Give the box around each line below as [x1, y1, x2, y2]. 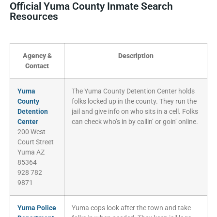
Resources [10, 11, 58, 23]
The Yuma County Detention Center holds [72, 87, 195, 96]
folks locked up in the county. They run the [72, 97, 197, 106]
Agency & [22, 52, 52, 61]
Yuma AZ [17, 148, 45, 157]
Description [118, 52, 154, 61]
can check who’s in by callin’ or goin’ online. [72, 118, 198, 126]
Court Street [17, 138, 54, 147]
